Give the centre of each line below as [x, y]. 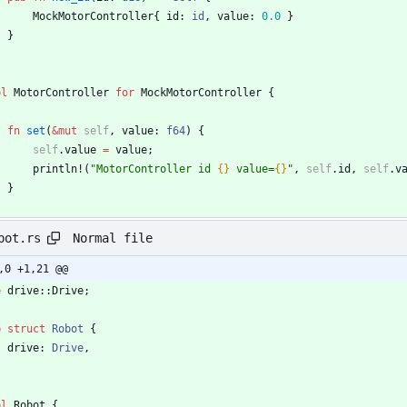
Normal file [113, 238]
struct [26, 329]
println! [58, 169]
